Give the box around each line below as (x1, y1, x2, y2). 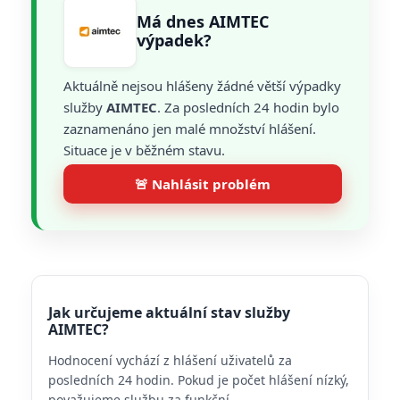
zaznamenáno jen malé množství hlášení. (63, 120, 316, 137)
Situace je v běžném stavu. (63, 141, 225, 159)
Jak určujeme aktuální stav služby (48, 303, 290, 322)
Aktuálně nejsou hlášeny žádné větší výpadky (63, 77, 341, 95)
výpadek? (137, 29, 212, 51)
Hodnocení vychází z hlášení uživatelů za (48, 352, 292, 369)
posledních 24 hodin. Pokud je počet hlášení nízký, (48, 371, 349, 388)
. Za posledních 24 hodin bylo (157, 98, 339, 116)
